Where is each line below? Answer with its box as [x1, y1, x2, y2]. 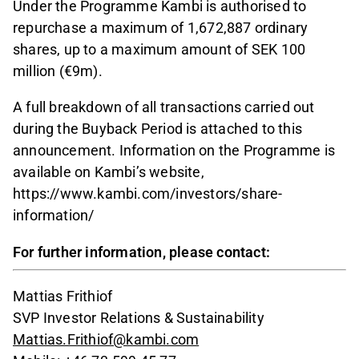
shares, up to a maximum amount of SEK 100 [13, 41, 306, 58]
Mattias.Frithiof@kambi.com [13, 331, 200, 349]
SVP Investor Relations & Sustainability [13, 309, 264, 327]
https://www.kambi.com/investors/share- [13, 185, 283, 203]
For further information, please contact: [13, 243, 270, 260]
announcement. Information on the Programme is [13, 142, 336, 159]
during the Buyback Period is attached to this [13, 120, 303, 138]
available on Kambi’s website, [13, 163, 204, 181]
